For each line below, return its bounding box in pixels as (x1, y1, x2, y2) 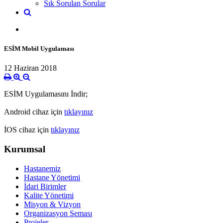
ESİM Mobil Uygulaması (4, 44, 74, 52)
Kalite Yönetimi (24, 191, 74, 200)
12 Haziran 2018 (4, 64, 57, 73)
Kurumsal (4, 143, 45, 154)
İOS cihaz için (4, 125, 51, 134)
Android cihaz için (4, 108, 64, 116)
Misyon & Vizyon (24, 200, 81, 209)
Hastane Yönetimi (24, 173, 80, 182)
